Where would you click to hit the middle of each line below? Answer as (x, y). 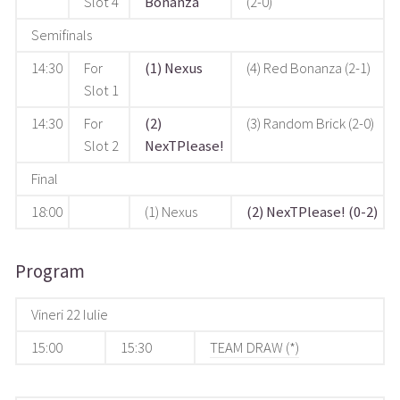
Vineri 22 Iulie (70, 315)
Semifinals (62, 36)
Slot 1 (102, 91)
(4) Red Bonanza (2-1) (309, 69)
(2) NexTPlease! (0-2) (312, 212)
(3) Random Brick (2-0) (311, 124)
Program (50, 271)
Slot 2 (102, 146)
